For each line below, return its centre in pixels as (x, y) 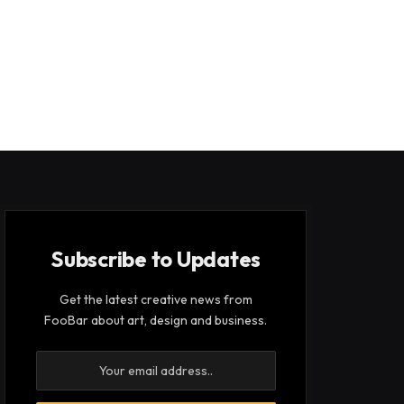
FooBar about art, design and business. (156, 321)
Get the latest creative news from (156, 300)
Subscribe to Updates (156, 259)
